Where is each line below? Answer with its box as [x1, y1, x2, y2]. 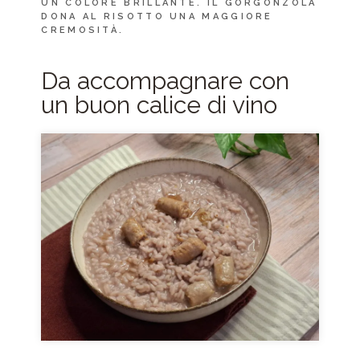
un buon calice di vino [41, 90, 278, 119]
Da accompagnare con [41, 66, 290, 95]
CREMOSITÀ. [41, 24, 125, 35]
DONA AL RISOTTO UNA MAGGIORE [41, 10, 273, 22]
